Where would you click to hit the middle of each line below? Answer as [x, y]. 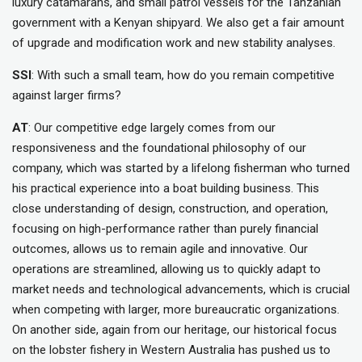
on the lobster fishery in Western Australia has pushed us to [171, 350]
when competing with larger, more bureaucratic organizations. [176, 310]
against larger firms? [67, 96]
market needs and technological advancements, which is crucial [181, 290]
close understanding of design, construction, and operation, [170, 209]
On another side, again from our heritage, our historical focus [175, 330]
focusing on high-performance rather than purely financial [165, 229]
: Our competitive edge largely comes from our [152, 128]
